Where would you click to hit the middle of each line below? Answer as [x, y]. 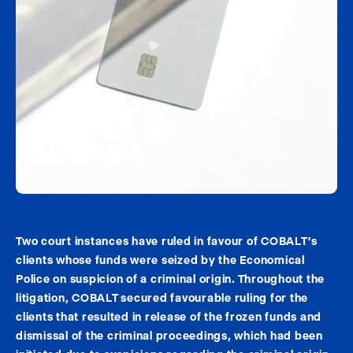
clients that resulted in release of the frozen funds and [169, 316]
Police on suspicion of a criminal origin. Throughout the [170, 279]
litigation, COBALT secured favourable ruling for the [162, 297]
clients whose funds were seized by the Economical [160, 260]
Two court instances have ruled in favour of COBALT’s [167, 241]
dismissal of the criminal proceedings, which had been [169, 335]
